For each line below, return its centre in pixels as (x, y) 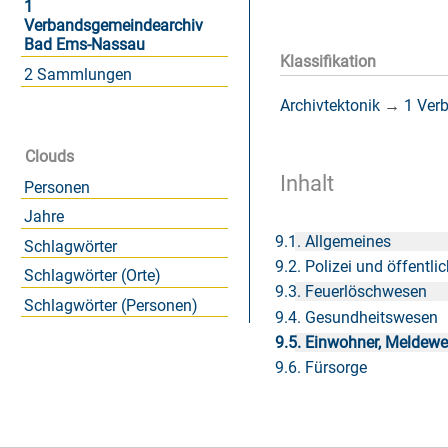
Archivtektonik (330, 105)
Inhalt (307, 182)
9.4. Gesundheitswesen (357, 317)
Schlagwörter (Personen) (110, 305)
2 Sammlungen (77, 74)
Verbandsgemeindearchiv (113, 26)
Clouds (49, 157)
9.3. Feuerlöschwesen (351, 292)
